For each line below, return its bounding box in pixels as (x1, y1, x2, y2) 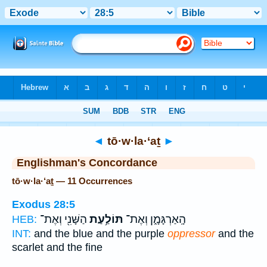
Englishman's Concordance (17, 157, 157, 169)
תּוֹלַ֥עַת (87, 212, 123, 226)
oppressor (167, 227, 215, 240)
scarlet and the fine (12, 241, 103, 253)
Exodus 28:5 (12, 198, 75, 210)
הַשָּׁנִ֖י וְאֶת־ (40, 212, 87, 226)
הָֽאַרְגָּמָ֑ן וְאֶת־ (123, 212, 186, 226)
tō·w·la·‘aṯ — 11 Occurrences (12, 176, 132, 186)
